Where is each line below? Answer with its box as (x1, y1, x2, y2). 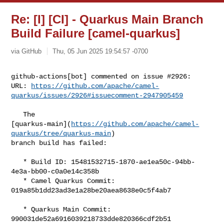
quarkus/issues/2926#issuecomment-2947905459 (11, 91, 183, 99)
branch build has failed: (11, 138, 107, 147)
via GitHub (11, 47, 42, 55)
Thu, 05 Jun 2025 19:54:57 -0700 (52, 47, 148, 55)
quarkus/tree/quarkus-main (11, 129, 111, 137)
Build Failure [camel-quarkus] (11, 26, 180, 40)
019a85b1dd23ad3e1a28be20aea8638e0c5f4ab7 (11, 186, 171, 194)
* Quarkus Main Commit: (11, 205, 23, 213)
